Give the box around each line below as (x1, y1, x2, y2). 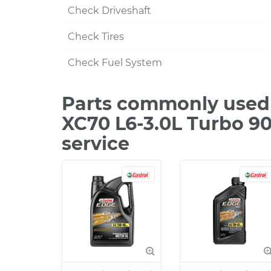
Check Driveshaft (68, 5, 151, 16)
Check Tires (68, 31, 124, 42)
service (62, 132, 129, 155)
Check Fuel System (68, 57, 162, 68)
